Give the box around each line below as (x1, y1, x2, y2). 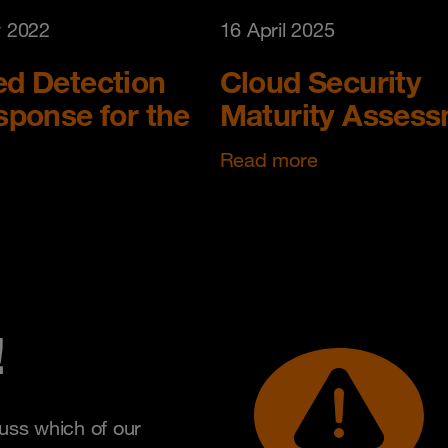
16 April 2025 (219, 17, 335, 42)
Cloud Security (219, 62, 422, 100)
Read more (219, 147, 318, 172)
